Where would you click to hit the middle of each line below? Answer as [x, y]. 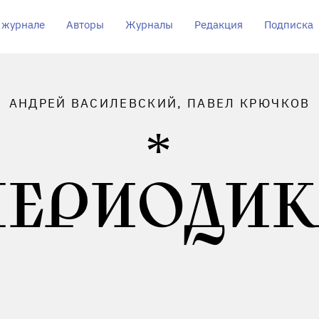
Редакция [218, 25]
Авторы [85, 25]
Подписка [288, 25]
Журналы [149, 25]
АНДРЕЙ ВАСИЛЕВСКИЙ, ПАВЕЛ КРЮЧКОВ [159, 103]
